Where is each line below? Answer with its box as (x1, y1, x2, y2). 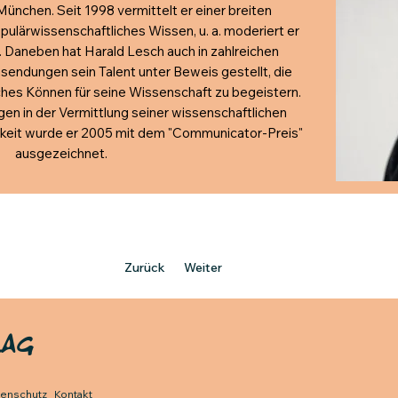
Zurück (124, 259, 165, 275)
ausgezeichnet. (15, 145, 107, 162)
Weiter (184, 259, 222, 275)
